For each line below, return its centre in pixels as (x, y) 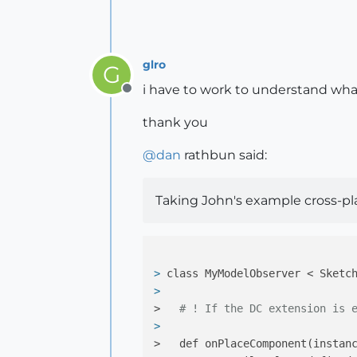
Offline (147, 97)
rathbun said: (224, 155)
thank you (175, 122)
